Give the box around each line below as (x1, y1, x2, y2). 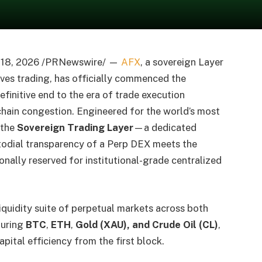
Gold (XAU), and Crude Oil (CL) (75, 218, 218, 230)
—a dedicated (133, 122, 196, 134)
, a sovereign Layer (140, 56, 223, 68)
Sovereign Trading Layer (16, 122, 133, 134)
